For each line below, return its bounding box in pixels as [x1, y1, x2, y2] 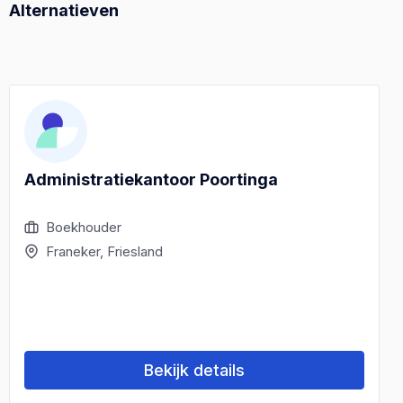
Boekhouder [46, 218, 121, 236]
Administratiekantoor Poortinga [24, 169, 278, 189]
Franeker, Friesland [46, 242, 163, 260]
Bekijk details [144, 360, 245, 380]
